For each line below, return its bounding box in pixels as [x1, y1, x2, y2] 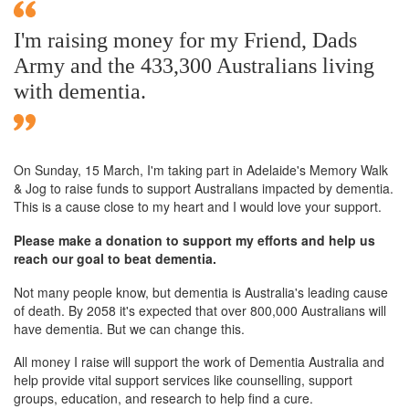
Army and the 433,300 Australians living [14, 53, 374, 78]
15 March [85, 160, 140, 179]
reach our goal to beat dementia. [14, 248, 216, 267]
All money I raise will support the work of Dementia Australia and [14, 352, 384, 372]
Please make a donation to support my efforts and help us [14, 230, 375, 249]
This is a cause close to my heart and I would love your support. [14, 196, 382, 215]
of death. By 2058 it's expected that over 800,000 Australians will [14, 300, 386, 320]
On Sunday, [14, 160, 85, 179]
